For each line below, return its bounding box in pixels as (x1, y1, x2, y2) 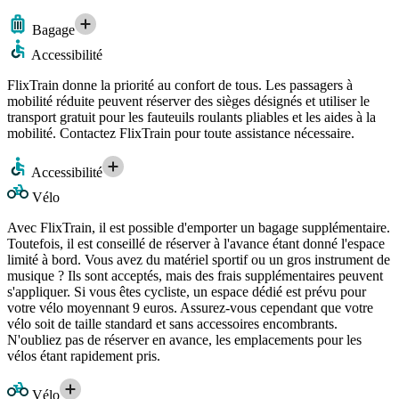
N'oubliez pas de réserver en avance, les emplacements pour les (7, 331, 362, 347)
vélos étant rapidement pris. (7, 347, 160, 363)
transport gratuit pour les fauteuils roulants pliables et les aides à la (7, 109, 376, 125)
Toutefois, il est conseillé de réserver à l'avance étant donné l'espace (7, 235, 385, 251)
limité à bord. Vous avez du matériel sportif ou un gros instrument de (7, 251, 390, 267)
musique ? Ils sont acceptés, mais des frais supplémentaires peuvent (7, 267, 383, 283)
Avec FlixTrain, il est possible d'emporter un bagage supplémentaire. (7, 219, 390, 235)
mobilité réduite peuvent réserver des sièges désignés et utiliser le (7, 93, 370, 109)
